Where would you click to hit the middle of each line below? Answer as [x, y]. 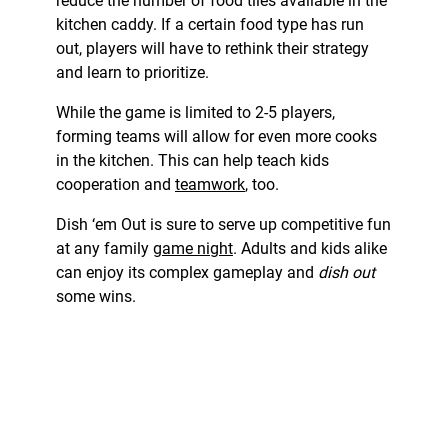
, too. [262, 185]
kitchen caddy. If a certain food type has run [210, 25]
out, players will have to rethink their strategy [212, 49]
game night [193, 249]
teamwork [210, 185]
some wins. [96, 297]
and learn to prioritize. [132, 73]
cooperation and [115, 185]
